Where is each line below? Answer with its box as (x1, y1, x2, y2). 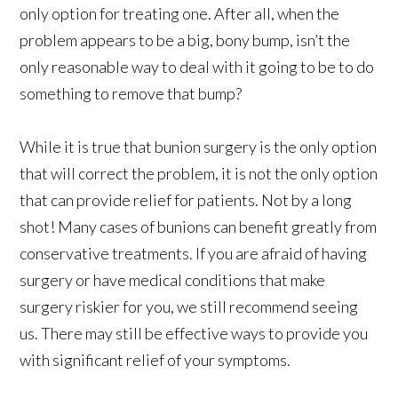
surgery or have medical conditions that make (20, 269, 326, 290)
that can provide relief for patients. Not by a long (20, 189, 353, 210)
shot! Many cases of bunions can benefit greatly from (20, 216, 378, 236)
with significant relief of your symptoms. (20, 349, 291, 370)
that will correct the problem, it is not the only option (20, 163, 378, 183)
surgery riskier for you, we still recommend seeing (20, 296, 359, 316)
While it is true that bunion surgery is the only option (20, 136, 378, 156)
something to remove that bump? (20, 83, 243, 103)
